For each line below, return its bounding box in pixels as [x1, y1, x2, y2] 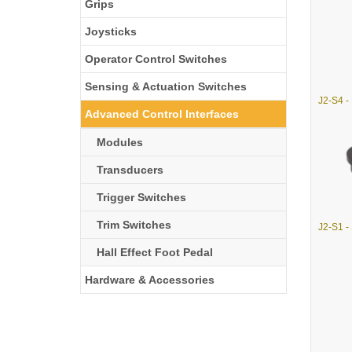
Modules [97, 136, 143, 148]
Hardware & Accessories [85, 273, 214, 286]
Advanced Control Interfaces [85, 108, 239, 120]
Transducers [97, 163, 163, 176]
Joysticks [85, 25, 137, 38]
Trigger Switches [97, 191, 186, 203]
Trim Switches [97, 218, 171, 231]
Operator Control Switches [85, 53, 227, 65]
